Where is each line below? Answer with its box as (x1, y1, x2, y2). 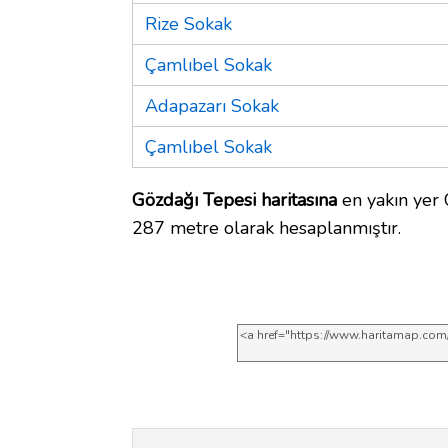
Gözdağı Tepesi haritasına (132, 187, 337, 212)
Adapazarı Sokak (145, 93, 279, 118)
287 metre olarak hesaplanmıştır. (132, 215, 401, 240)
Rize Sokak (145, 11, 232, 36)
